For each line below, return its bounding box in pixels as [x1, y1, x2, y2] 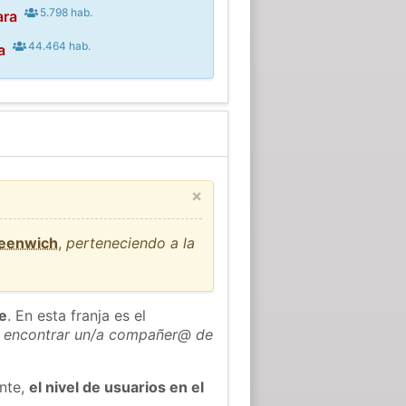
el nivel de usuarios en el [29, 377, 205, 396]
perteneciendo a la [66, 233, 196, 252]
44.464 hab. [25, 38, 92, 53]
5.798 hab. [37, 5, 93, 19]
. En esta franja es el [7, 305, 147, 324]
